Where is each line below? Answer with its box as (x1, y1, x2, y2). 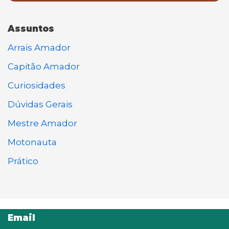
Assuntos (8, 23, 54, 34)
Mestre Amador (8, 118, 77, 128)
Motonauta (8, 136, 57, 147)
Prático (8, 155, 38, 166)
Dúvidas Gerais (8, 99, 73, 109)
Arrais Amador (8, 42, 71, 53)
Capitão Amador (8, 61, 80, 72)
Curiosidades (8, 80, 65, 90)
